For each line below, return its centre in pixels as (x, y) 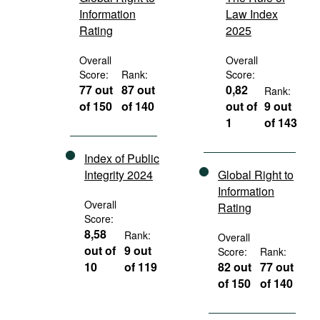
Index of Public (122, 158)
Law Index (252, 14)
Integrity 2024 (119, 175)
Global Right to (256, 175)
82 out (235, 267)
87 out (139, 90)
